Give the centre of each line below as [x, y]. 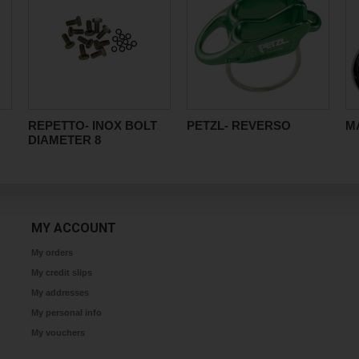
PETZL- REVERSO [239, 125]
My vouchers [58, 333]
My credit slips [62, 272]
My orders [52, 252]
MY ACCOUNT [74, 228]
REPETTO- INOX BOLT [93, 125]
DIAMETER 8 [65, 140]
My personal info [67, 313]
